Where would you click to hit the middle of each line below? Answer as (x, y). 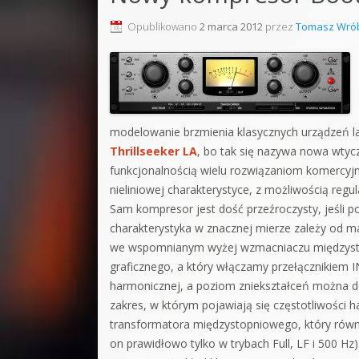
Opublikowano (163, 26)
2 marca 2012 (231, 26)
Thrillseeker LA (153, 151)
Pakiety (331, 113)
